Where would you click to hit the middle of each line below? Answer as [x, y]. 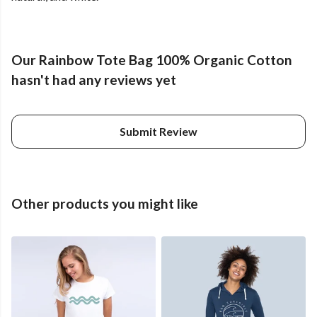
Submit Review [158, 132]
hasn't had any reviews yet [94, 80]
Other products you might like [105, 204]
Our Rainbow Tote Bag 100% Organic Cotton [152, 60]
